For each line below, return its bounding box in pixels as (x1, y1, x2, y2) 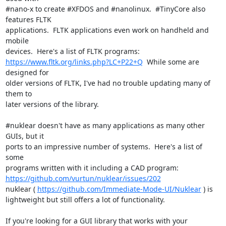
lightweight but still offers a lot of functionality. (5, 195, 165, 204)
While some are (142, 57, 199, 67)
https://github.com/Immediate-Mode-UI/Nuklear (37, 184, 201, 194)
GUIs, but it (5, 131, 44, 141)
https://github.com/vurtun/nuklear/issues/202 (5, 174, 161, 183)
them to (5, 89, 32, 98)
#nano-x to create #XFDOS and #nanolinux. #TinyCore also (5, 4, 205, 14)
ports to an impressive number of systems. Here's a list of (5, 142, 202, 151)
